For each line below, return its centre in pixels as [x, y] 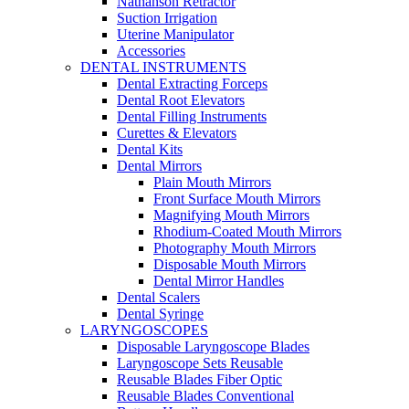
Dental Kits [150, 149]
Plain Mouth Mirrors [212, 182]
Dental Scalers [158, 297]
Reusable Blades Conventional [205, 396]
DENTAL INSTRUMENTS [163, 67]
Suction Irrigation [167, 18]
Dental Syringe [160, 314]
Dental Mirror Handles [219, 281]
